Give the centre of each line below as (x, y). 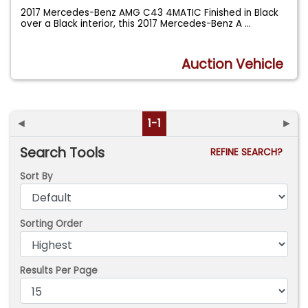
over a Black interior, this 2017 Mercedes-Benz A (133, 23)
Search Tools (63, 153)
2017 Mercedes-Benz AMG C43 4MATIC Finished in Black (150, 12)
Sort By (37, 177)
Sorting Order (52, 223)
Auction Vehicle (233, 65)
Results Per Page (59, 271)
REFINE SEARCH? (249, 152)
